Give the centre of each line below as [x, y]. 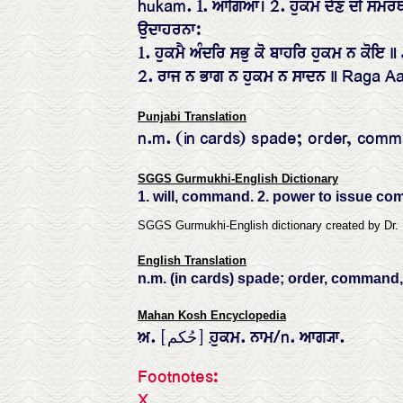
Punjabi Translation [192, 116]
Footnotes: [179, 377]
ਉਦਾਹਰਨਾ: [170, 30]
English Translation [192, 260]
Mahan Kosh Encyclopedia [212, 315]
